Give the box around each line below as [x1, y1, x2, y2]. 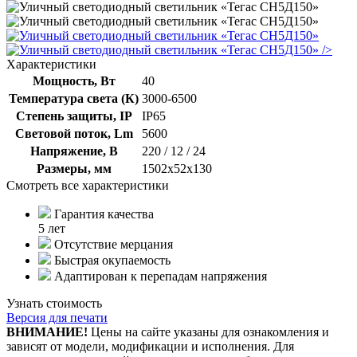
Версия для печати [6, 310, 108, 324]
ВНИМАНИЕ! [6, 324, 88, 339]
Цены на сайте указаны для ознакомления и [88, 324, 329, 339]
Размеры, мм [36, 161, 112, 175]
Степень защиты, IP [15, 108, 132, 123]
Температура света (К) [9, 91, 139, 105]
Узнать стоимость [6, 296, 102, 310]
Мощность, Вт [32, 73, 116, 88]
